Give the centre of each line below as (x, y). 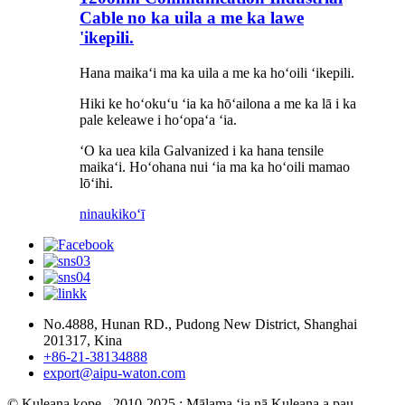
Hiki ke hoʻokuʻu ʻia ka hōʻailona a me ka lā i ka (218, 103)
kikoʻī (128, 213)
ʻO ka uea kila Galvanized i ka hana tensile (202, 150)
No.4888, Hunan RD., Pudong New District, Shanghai (200, 324)
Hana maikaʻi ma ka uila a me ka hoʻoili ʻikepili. (217, 72)
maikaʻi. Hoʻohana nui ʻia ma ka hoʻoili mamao (215, 166)
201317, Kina (83, 340)
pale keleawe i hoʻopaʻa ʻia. (158, 119)
